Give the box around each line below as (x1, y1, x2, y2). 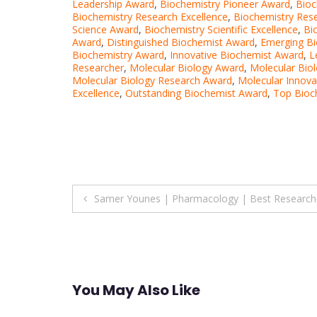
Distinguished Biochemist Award (107, 35, 255, 49)
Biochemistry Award (72, 47, 164, 62)
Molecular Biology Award (129, 60, 244, 74)
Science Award (72, 22, 139, 36)
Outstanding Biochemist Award (125, 86, 267, 100)
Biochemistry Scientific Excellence (144, 22, 298, 36)
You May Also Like (72, 280, 200, 301)
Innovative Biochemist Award (170, 47, 304, 62)
